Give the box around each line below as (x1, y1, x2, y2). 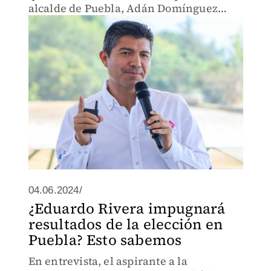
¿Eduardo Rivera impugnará (28, 198, 226, 218)
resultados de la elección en (28, 214, 223, 234)
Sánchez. (28, 15, 76, 30)
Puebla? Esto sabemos (28, 230, 182, 250)
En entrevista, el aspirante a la (28, 253, 188, 269)
